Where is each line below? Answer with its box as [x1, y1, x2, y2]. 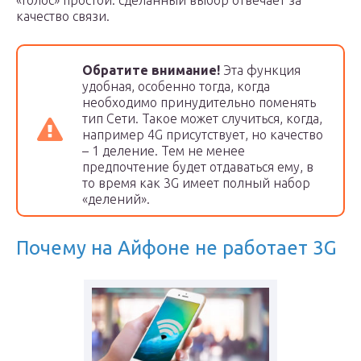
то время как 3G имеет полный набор [82, 176, 310, 191]
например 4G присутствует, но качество [82, 127, 323, 143]
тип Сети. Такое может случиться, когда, [82, 111, 322, 127]
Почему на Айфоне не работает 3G [16, 237, 337, 259]
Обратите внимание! [82, 63, 220, 78]
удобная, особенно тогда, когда [82, 79, 270, 94]
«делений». [82, 192, 150, 207]
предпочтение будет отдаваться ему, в [82, 160, 313, 175]
